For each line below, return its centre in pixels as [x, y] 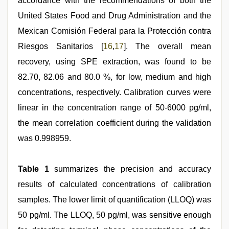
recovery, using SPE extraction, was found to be [114, 62]
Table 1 [33, 169]
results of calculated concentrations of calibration [114, 184]
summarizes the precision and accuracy [130, 169]
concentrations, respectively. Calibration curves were [114, 92]
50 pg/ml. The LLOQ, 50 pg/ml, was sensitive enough [114, 215]
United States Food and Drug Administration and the [114, 16]
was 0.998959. [44, 138]
